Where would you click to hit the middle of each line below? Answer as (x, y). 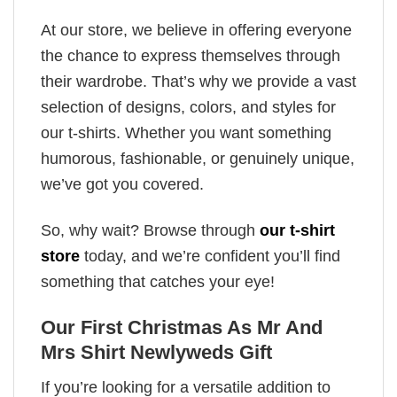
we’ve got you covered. (122, 184)
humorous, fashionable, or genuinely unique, (198, 158)
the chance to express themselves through (191, 55)
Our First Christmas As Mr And (182, 328)
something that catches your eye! (158, 282)
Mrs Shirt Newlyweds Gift (156, 353)
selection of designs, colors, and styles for (188, 107)
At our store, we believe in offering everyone (196, 30)
